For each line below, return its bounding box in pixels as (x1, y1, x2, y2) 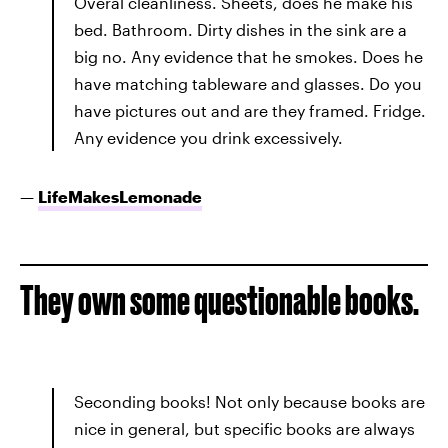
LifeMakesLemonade (38, 187, 202, 206)
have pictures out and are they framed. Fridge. (74, 101, 426, 120)
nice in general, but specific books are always (74, 419, 415, 438)
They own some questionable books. (20, 278, 419, 323)
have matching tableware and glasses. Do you (74, 74, 422, 93)
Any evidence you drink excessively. (74, 128, 343, 147)
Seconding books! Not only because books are (74, 392, 425, 411)
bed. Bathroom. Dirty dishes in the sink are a (74, 20, 407, 39)
